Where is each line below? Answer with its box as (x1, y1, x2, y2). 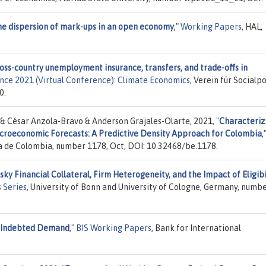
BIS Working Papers (76, 223, 151, 233)
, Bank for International (151, 223, 241, 233)
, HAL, (242, 21, 262, 31)
